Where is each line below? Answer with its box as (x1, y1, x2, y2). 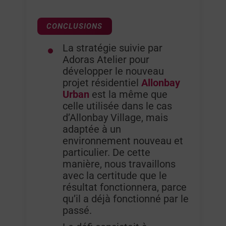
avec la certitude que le (63, 170, 167, 182)
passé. (63, 205, 92, 217)
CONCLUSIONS (46, 21, 103, 31)
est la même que (89, 89, 168, 101)
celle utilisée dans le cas (63, 100, 173, 112)
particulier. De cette (63, 147, 151, 159)
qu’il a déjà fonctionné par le (63, 193, 189, 205)
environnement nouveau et (63, 135, 184, 147)
